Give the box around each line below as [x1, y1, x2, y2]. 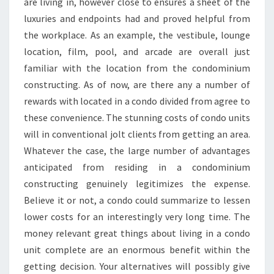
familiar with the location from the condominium [24, 61, 250, 74]
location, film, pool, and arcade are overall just [24, 45, 250, 57]
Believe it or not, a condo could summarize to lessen [24, 193, 250, 206]
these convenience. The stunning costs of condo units [24, 111, 250, 124]
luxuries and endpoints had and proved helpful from [24, 12, 250, 24]
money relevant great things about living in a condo [24, 226, 250, 239]
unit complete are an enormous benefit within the [24, 243, 250, 256]
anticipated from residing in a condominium [24, 160, 250, 173]
